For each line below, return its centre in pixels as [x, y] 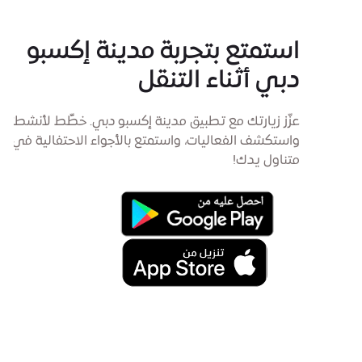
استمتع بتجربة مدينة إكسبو [163, 52]
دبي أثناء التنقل [219, 81]
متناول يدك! [266, 160]
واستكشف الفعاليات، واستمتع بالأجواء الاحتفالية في [156, 141]
